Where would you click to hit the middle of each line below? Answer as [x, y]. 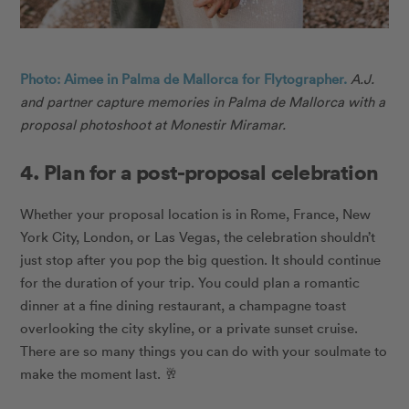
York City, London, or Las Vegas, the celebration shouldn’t [198, 236]
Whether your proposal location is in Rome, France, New [196, 213]
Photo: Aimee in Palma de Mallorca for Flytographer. [184, 78]
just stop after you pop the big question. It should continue [201, 259]
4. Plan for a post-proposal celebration [199, 171]
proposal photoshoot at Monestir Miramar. [153, 124]
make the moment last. [93, 373]
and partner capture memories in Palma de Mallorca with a [203, 101]
